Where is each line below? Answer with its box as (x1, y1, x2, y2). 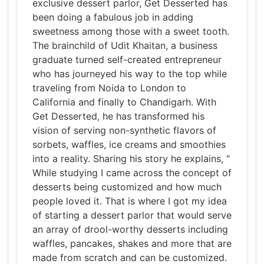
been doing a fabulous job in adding (32, 11, 193, 24)
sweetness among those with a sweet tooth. (32, 25, 229, 38)
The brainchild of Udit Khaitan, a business (32, 39, 217, 52)
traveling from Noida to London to (32, 82, 186, 94)
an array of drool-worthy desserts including (32, 223, 228, 236)
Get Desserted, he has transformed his (32, 110, 204, 123)
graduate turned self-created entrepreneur (32, 54, 222, 66)
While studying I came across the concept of (32, 167, 232, 179)
